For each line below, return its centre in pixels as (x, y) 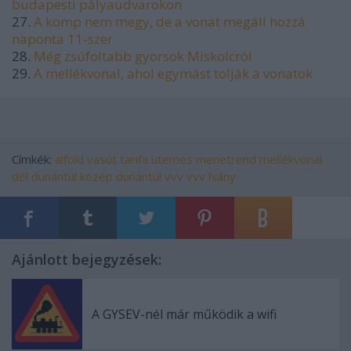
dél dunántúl (44, 176)
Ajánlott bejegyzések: (87, 259)
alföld (69, 159)
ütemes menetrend (204, 159)
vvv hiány (211, 176)
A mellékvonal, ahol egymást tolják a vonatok (173, 73)
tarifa (134, 159)
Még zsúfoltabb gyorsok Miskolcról (143, 56)
